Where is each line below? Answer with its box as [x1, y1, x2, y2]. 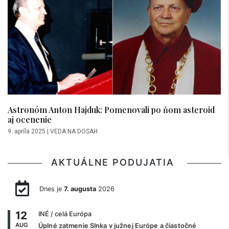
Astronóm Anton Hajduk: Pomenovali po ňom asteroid [8, 104, 215, 116]
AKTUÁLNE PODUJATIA [51, 157, 178, 168]
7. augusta [63, 185, 96, 193]
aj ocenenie [8, 113, 52, 125]
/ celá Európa [49, 210, 91, 218]
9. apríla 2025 [8, 128, 45, 135]
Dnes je [39, 185, 64, 193]
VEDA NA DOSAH [50, 128, 98, 135]
